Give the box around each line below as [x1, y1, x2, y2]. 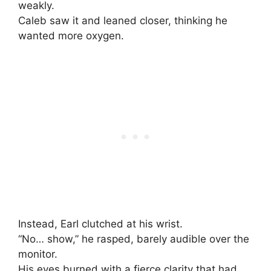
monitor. [18, 247, 57, 260]
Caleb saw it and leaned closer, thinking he [18, 15, 227, 27]
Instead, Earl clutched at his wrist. [18, 217, 183, 230]
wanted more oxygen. [18, 30, 124, 42]
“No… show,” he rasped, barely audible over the [18, 232, 249, 245]
